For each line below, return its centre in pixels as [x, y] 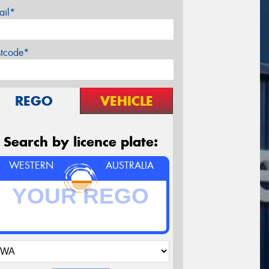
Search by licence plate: [80, 142]
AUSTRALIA [130, 166]
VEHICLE [126, 101]
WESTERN [31, 166]
